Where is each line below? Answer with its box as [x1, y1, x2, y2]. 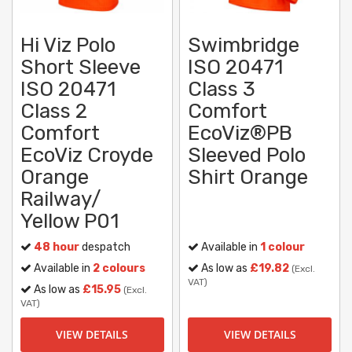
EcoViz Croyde [20, 143, 153, 168]
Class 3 [188, 77, 256, 102]
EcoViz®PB [188, 121, 293, 146]
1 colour [260, 240, 306, 255]
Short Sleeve [20, 55, 141, 80]
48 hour [34, 240, 79, 255]
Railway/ [20, 187, 101, 212]
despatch [79, 240, 130, 255]
